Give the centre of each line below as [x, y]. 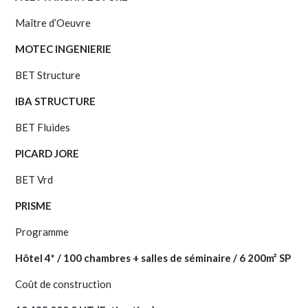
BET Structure [48, 75]
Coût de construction [63, 284]
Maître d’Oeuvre [53, 23]
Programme [42, 232]
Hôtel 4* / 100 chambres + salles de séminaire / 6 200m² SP [153, 258]
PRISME [33, 206]
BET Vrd [34, 180]
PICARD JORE [47, 154]
